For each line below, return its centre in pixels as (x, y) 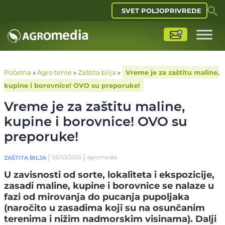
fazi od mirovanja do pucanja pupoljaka (97, 197)
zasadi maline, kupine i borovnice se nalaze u (109, 186)
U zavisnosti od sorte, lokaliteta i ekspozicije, (109, 175)
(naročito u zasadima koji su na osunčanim (104, 208)
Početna (18, 72)
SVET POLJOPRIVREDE (161, 11)
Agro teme (54, 72)
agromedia (102, 157)
